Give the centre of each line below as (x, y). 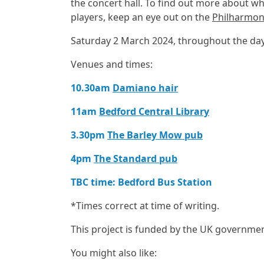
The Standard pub (136, 159)
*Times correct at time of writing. (145, 206)
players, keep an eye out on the (141, 17)
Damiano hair (145, 88)
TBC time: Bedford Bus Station (141, 182)
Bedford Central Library (154, 111)
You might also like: (114, 253)
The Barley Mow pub (155, 135)
